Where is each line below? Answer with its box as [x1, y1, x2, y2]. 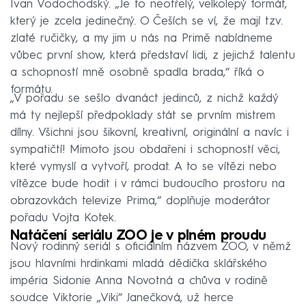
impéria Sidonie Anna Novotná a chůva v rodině [10, 275, 268, 287]
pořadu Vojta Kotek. [10, 212, 116, 224]
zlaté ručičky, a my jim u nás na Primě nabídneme [10, 32, 273, 44]
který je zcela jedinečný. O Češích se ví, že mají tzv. [10, 15, 283, 27]
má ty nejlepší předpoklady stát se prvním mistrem [10, 109, 275, 122]
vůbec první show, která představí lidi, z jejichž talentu [10, 49, 295, 61]
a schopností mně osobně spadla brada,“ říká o [10, 66, 264, 79]
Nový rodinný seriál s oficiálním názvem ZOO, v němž [10, 240, 291, 253]
